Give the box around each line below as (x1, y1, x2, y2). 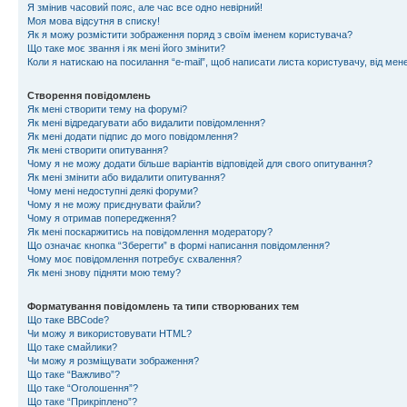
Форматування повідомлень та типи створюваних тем (27, 300, 299, 312)
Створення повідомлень (27, 89, 151, 101)
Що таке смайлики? (27, 341, 117, 352)
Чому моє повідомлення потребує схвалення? (27, 253, 242, 264)
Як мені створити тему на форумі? (27, 103, 187, 114)
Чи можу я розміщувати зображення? (27, 354, 199, 366)
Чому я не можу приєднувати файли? (27, 198, 201, 210)
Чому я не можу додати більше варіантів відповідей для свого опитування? (27, 157, 372, 169)
